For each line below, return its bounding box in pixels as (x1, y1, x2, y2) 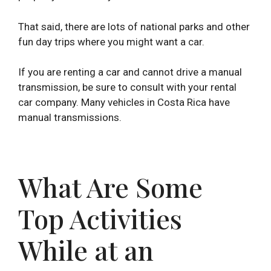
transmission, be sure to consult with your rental (18, 81, 237, 94)
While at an (18, 232, 154, 268)
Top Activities (18, 200, 182, 237)
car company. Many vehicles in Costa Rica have (18, 96, 230, 109)
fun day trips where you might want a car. (18, 35, 204, 48)
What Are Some (18, 169, 203, 205)
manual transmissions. (18, 111, 122, 124)
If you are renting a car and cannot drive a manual (18, 66, 242, 79)
